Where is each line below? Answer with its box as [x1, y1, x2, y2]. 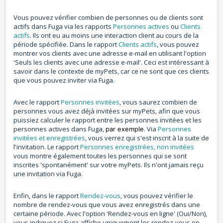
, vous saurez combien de [119, 98, 197, 107]
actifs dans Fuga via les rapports [13, 22, 113, 31]
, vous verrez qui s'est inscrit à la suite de [85, 133, 209, 143]
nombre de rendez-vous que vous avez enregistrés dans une [13, 200, 200, 210]
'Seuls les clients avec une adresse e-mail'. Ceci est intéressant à [13, 58, 209, 67]
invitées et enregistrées [13, 133, 85, 143]
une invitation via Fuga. [13, 169, 83, 179]
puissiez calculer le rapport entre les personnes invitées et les [13, 115, 202, 125]
